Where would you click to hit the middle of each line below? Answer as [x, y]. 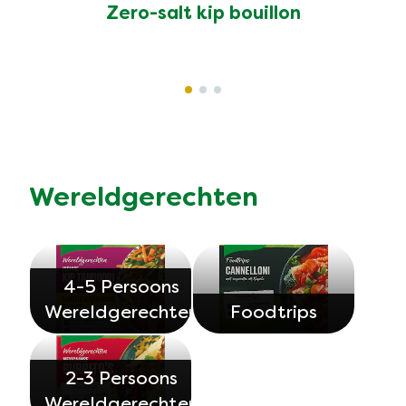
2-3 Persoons [121, 379]
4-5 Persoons [121, 289]
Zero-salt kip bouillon [203, 14]
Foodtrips [274, 314]
